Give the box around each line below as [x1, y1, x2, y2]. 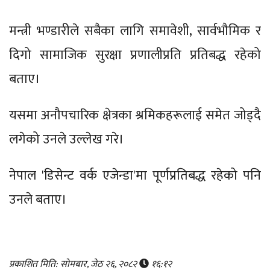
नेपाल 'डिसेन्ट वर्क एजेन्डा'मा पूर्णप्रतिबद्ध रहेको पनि [9, 165, 261, 187]
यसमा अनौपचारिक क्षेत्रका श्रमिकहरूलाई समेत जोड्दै [9, 104, 261, 127]
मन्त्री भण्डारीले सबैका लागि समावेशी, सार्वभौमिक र [9, 20, 261, 43]
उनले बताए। [9, 189, 67, 212]
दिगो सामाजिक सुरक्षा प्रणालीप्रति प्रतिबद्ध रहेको [9, 44, 261, 67]
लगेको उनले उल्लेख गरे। [9, 128, 127, 151]
